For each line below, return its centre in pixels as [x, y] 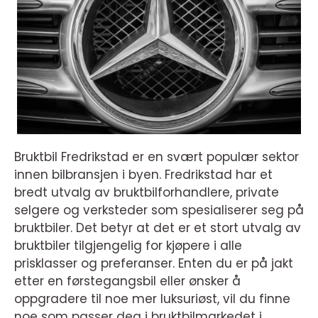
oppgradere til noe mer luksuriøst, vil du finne [152, 299]
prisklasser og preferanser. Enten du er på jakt [154, 264]
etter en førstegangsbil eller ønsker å [127, 281]
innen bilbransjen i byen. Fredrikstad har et [143, 175]
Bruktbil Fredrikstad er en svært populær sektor [157, 157]
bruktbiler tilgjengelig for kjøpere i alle [128, 246]
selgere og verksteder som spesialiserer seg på [159, 210]
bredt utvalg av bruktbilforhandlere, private [147, 193]
